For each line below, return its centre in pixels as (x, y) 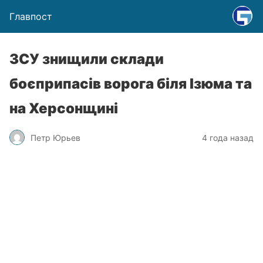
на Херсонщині (64, 108)
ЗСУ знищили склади (87, 59)
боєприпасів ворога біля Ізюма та (131, 84)
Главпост (31, 16)
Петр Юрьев (55, 137)
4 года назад (228, 137)
